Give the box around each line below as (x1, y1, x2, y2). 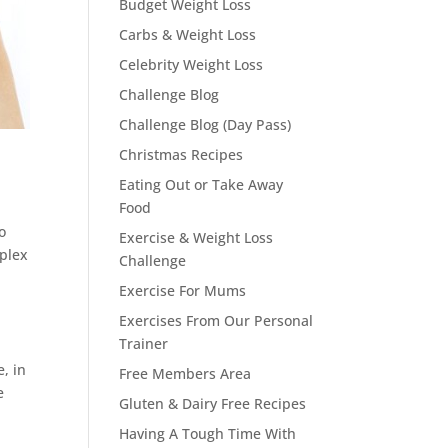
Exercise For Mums (119, 281, 247, 300)
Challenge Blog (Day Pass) (119, 115, 292, 134)
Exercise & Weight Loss (119, 228, 274, 247)
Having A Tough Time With (119, 424, 297, 443)
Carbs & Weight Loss (119, 25, 257, 44)
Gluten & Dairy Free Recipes (119, 394, 307, 413)
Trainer (119, 334, 169, 353)
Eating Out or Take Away (119, 175, 284, 194)
